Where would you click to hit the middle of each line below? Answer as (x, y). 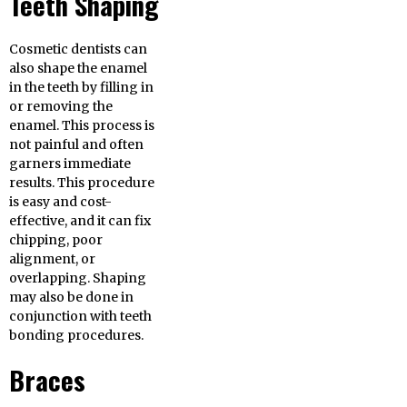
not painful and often (76, 145)
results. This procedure (82, 183)
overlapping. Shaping (78, 278)
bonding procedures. (76, 336)
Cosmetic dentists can (78, 50)
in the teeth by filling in (81, 88)
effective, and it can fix (80, 221)
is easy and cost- (60, 202)
